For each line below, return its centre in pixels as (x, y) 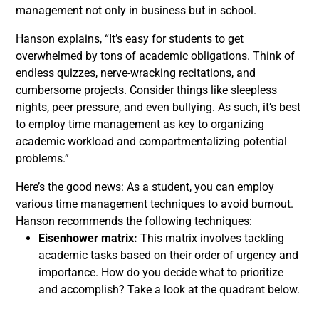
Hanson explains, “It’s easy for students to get (130, 39)
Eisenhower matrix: (89, 238)
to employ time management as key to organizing (140, 124)
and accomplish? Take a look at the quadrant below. (169, 289)
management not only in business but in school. (136, 10)
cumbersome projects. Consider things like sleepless (146, 90)
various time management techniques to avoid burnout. (155, 204)
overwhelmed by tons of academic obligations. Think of (155, 56)
